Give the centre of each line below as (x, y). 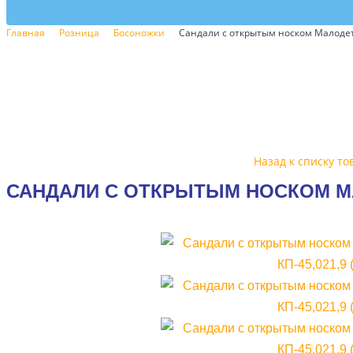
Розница (79, 33)
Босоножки (139, 33)
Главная (26, 33)
